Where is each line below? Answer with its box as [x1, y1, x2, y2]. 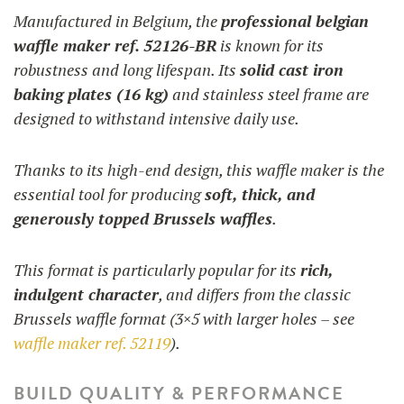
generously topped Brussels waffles [14, 207, 272, 229]
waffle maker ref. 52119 [14, 331, 170, 353]
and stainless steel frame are [169, 82, 369, 105]
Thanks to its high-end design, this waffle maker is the [14, 158, 384, 180]
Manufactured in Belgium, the [14, 9, 221, 32]
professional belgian [221, 9, 369, 32]
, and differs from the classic [159, 282, 351, 305]
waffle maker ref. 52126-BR [14, 33, 216, 56]
